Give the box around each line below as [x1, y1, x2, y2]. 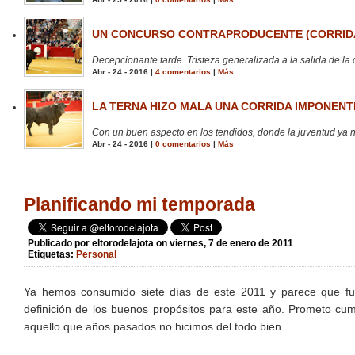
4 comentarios [155, 67, 211, 77]
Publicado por [28, 238, 92, 250]
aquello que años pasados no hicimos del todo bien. [24, 320, 284, 334]
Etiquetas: [28, 249, 76, 261]
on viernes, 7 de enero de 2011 [156, 238, 293, 250]
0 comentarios [155, 139, 211, 149]
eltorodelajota [92, 238, 154, 250]
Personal [76, 249, 116, 261]
